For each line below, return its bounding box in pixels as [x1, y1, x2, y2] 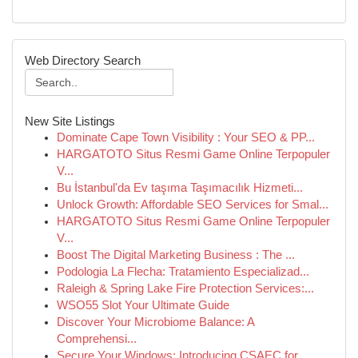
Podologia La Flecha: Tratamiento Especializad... [57, 265, 309, 278]
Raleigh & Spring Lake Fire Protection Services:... [57, 282, 314, 295]
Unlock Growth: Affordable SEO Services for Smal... [57, 198, 328, 211]
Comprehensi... [57, 332, 137, 345]
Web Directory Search [25, 54, 141, 67]
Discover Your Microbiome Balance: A [57, 316, 254, 328]
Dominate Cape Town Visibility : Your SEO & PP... [57, 131, 315, 144]
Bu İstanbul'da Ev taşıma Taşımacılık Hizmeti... [57, 181, 303, 194]
